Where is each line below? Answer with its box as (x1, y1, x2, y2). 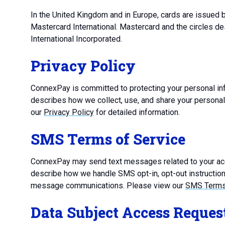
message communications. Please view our (30, 181, 185, 190)
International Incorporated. (30, 34, 122, 44)
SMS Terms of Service (30, 130, 185, 149)
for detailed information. (93, 107, 180, 117)
